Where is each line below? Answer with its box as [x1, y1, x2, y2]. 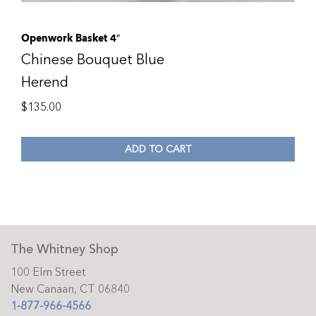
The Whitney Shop [11, 241, 119, 259]
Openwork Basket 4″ [21, 30, 120, 47]
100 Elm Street [11, 265, 85, 281]
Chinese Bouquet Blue [21, 50, 164, 70]
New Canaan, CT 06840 [11, 281, 130, 298]
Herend [21, 73, 68, 92]
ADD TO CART [125, 142, 191, 156]
